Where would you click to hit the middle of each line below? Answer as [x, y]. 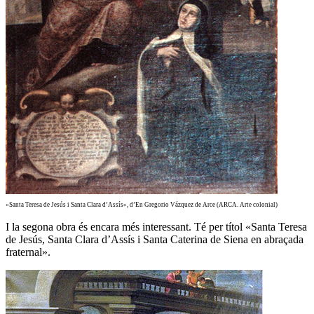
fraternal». [28, 252]
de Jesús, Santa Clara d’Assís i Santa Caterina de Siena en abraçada [155, 239]
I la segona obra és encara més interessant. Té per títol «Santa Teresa [156, 226]
